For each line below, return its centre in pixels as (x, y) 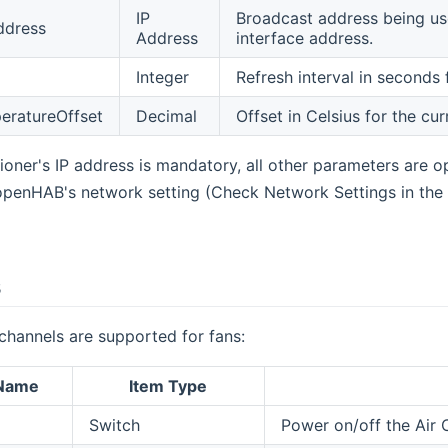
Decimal (166, 115)
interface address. (304, 37)
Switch (114, 424)
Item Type (168, 385)
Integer (162, 76)
